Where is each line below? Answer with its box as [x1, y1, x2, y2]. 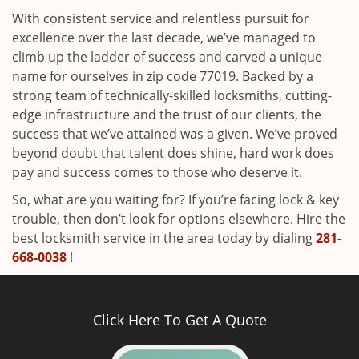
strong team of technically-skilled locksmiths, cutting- [12, 87, 332, 104]
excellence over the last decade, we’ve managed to [12, 29, 316, 46]
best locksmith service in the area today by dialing [12, 229, 316, 247]
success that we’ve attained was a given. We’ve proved [12, 125, 337, 143]
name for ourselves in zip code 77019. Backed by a [12, 67, 313, 85]
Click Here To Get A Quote [92, 310, 267, 329]
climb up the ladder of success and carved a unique [12, 48, 322, 66]
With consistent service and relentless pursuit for [12, 10, 309, 27]
